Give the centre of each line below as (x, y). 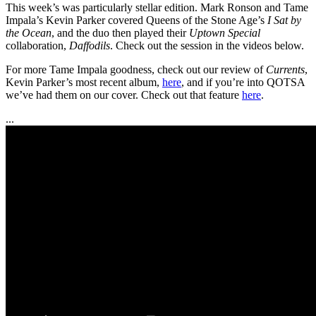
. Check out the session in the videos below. (207, 46)
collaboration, (37, 46)
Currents (285, 70)
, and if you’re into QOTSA (243, 83)
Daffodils (90, 46)
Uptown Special (225, 33)
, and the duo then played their (120, 33)
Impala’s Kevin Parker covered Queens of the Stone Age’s (136, 20)
